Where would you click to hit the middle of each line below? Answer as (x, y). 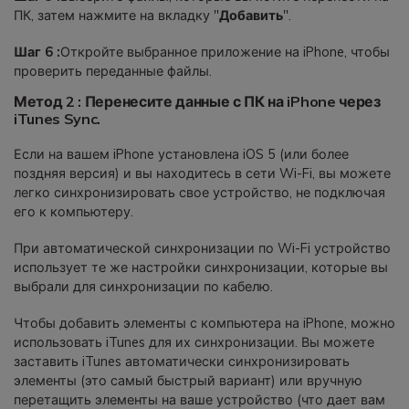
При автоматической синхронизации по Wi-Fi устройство (202, 249)
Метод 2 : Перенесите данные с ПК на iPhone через (197, 101)
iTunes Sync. (58, 118)
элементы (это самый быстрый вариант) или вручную (188, 381)
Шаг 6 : (37, 52)
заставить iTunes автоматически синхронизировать (182, 362)
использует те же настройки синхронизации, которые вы (201, 268)
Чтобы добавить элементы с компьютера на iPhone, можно (204, 324)
